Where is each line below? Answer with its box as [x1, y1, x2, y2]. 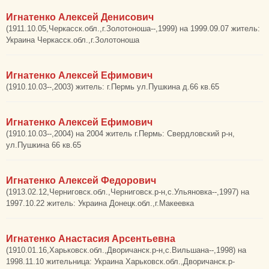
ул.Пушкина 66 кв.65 [6, 141, 81, 150]
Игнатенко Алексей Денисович [6, 12, 154, 22]
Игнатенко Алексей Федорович [6, 175, 156, 186]
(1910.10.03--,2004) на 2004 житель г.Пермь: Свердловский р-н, [6, 129, 235, 138]
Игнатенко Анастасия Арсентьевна [6, 234, 175, 244]
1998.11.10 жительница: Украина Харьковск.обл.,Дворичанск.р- [6, 257, 235, 266]
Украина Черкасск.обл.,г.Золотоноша [6, 35, 139, 44]
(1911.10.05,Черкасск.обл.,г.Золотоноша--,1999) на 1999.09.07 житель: [6, 24, 260, 33]
